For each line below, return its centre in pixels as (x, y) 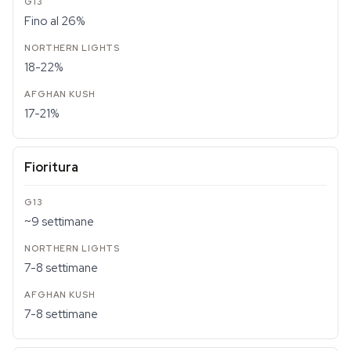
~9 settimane (59, 222)
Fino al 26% (54, 21)
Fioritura (51, 167)
